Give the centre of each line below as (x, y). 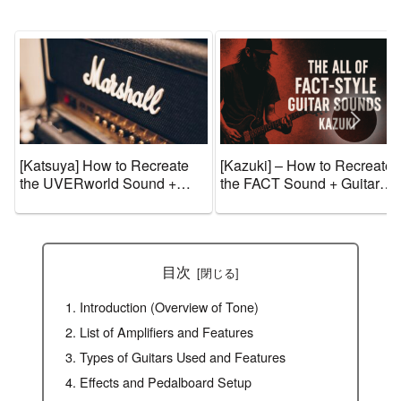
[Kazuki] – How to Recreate (307, 166)
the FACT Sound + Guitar (300, 183)
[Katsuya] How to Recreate (104, 166)
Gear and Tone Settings (295, 201)
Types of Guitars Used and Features (183, 356)
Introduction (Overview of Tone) (170, 307)
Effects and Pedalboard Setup (166, 381)
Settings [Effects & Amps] (100, 219)
